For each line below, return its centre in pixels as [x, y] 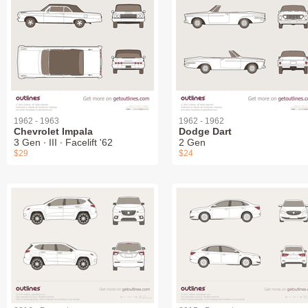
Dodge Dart [205, 131]
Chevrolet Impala [53, 131]
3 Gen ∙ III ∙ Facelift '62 [63, 142]
